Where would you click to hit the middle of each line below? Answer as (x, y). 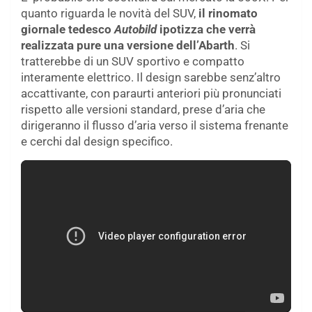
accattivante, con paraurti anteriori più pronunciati (151, 94)
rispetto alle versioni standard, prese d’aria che (143, 110)
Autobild (135, 30)
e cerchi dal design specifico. (97, 142)
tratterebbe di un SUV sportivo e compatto (133, 62)
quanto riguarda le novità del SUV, (110, 14)
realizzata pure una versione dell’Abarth (128, 46)
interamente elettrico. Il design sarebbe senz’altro (151, 78)
